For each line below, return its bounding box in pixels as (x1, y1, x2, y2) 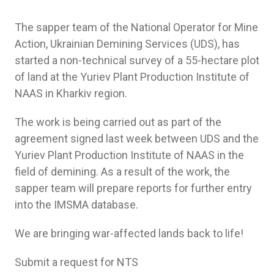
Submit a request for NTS (15, 255, 138, 268)
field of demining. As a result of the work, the (15, 165, 230, 178)
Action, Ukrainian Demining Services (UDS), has (15, 37, 240, 50)
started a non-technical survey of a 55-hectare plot (15, 53, 259, 67)
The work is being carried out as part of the (15, 115, 221, 128)
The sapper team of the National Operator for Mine (15, 20, 258, 34)
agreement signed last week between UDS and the (15, 131, 259, 145)
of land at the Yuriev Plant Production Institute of (15, 70, 250, 83)
